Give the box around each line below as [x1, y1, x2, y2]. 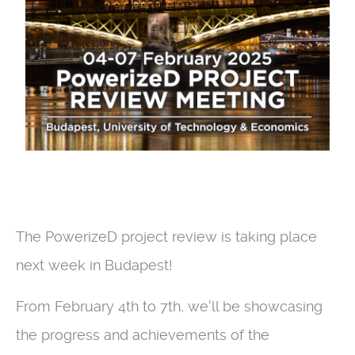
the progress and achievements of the [16, 326, 269, 343]
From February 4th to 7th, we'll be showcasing [16, 297, 323, 315]
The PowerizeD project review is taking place [16, 227, 317, 245]
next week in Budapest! [16, 256, 173, 273]
